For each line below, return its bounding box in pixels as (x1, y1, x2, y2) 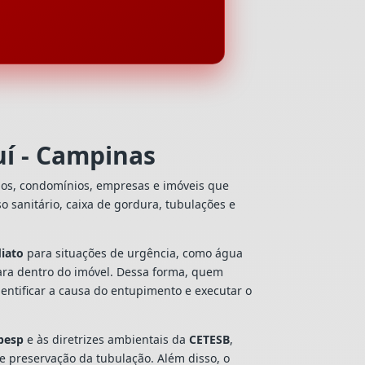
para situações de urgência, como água (24, 244, 244, 261)
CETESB (189, 331, 231, 347)
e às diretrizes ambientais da (24, 331, 190, 347)
